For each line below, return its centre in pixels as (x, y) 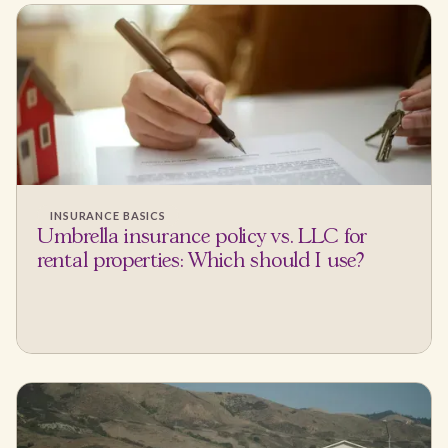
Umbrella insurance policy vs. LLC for (202, 237)
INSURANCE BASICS (108, 215)
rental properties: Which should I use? (200, 261)
